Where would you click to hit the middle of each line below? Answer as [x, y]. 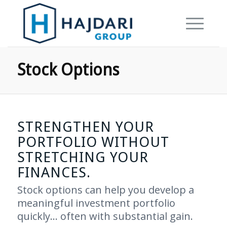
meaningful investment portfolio [96, 203]
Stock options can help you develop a [105, 190]
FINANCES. [54, 173]
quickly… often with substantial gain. [105, 216]
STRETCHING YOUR [83, 157]
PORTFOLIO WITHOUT [93, 142]
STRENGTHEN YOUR [85, 127]
